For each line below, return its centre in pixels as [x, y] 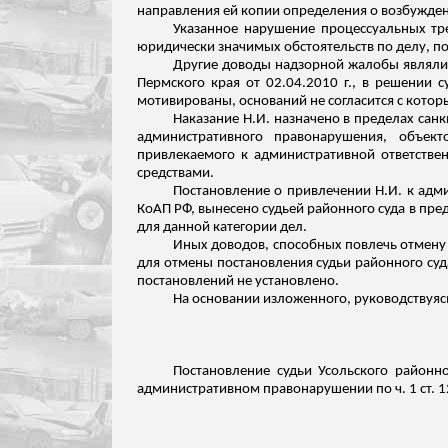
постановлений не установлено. [238, 281]
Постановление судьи [246, 371]
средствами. [175, 173]
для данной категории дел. [222, 227]
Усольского [353, 371]
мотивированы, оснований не [232, 101]
